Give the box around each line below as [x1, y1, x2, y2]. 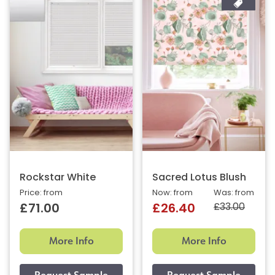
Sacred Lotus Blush [152, 172, 246, 183]
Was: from [214, 188, 254, 197]
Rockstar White [20, 172, 96, 183]
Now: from [152, 188, 193, 197]
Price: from [20, 188, 63, 197]
